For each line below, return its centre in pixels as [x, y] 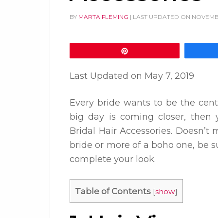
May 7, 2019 [169, 76]
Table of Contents [113, 191]
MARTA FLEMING [103, 17]
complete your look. [113, 159]
